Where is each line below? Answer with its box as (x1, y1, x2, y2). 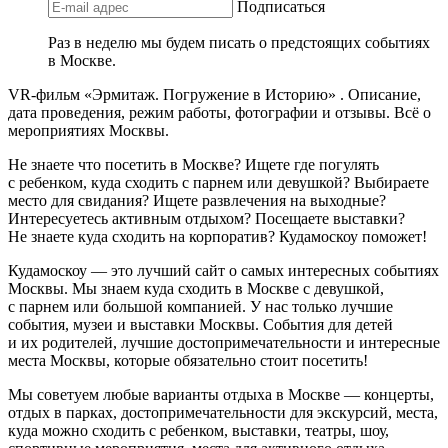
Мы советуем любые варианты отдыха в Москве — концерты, (8, 386, 434, 404)
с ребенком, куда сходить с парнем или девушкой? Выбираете (8, 174, 429, 192)
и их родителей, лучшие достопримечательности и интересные (8, 334, 440, 352)
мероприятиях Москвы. (8, 122, 169, 140)
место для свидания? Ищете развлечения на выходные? (8, 192, 386, 210)
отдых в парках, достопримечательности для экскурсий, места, (8, 404, 438, 422)
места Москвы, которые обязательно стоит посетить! (8, 352, 368, 370)
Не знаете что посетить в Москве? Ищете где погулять (8, 156, 379, 174)
